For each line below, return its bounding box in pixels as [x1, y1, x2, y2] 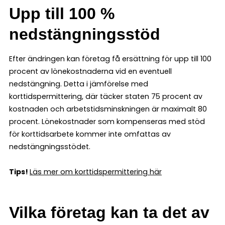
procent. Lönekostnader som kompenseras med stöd [9, 116, 205, 127]
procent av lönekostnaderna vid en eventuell [9, 66, 172, 76]
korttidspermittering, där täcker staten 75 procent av [9, 91, 202, 101]
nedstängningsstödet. [9, 141, 90, 152]
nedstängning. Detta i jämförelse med [9, 78, 148, 89]
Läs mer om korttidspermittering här [30, 166, 162, 177]
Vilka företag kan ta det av [9, 203, 209, 221]
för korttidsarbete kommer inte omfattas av [9, 129, 171, 139]
